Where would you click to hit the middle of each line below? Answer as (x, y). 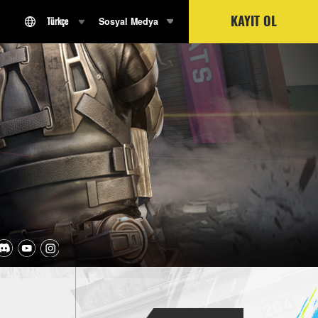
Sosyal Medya (128, 21)
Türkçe (57, 21)
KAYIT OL (253, 21)
